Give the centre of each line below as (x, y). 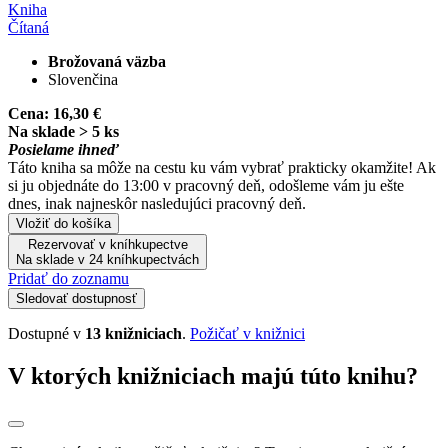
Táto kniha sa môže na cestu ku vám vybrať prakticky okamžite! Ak (222, 167)
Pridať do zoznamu (68, 278)
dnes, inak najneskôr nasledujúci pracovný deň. (157, 203)
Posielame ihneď (63, 149)
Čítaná (28, 27)
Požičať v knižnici (247, 333)
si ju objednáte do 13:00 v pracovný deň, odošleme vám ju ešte (206, 185)
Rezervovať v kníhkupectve (107, 244)
